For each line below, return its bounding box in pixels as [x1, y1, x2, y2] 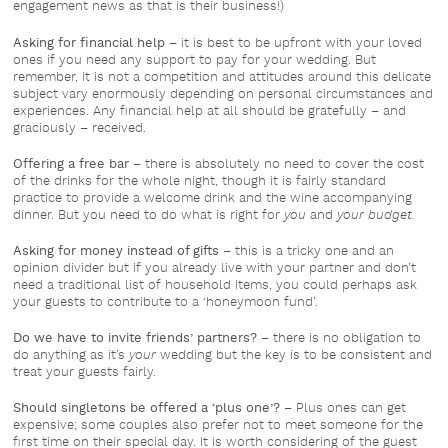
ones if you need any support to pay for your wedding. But [13, 49, 377, 69]
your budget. [337, 204, 416, 223]
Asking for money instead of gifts [13, 240, 220, 260]
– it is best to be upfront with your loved [165, 32, 423, 52]
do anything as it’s [13, 345, 130, 365]
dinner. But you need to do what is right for [13, 204, 285, 224]
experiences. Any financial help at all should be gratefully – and [13, 100, 407, 120]
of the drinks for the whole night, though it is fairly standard [13, 170, 387, 190]
